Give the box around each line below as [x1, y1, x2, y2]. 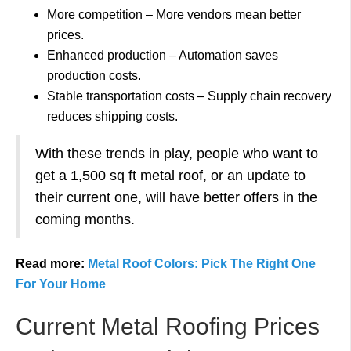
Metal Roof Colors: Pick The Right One [88, 257, 316, 270]
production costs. [47, 69, 144, 82]
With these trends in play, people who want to [35, 146, 318, 161]
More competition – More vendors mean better [47, 8, 301, 21]
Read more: [16, 257, 88, 270]
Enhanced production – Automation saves [47, 49, 278, 62]
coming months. [35, 212, 135, 227]
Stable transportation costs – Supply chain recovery [47, 89, 331, 103]
